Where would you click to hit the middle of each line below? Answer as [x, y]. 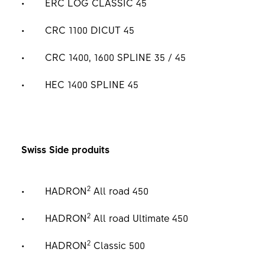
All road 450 [119, 190]
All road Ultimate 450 [139, 217]
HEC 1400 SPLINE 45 [91, 84]
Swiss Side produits [65, 149]
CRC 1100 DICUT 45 [89, 29]
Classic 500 [117, 245]
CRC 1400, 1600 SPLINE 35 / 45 [115, 56]
